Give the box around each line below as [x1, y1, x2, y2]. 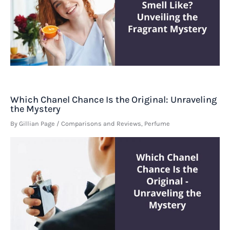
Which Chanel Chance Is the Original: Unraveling [10, 94, 217, 106]
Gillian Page [19, 119, 56, 127]
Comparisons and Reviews [61, 119, 141, 127]
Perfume [144, 119, 170, 127]
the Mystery [10, 103, 61, 115]
